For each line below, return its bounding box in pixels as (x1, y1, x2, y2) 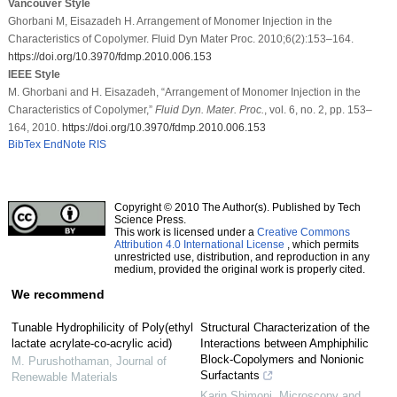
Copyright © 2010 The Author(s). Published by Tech (113, 200, 361, 214)
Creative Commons (256, 225, 350, 238)
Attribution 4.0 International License (113, 237, 284, 251)
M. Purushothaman (11, 354, 109, 368)
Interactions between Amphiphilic (200, 336, 369, 350)
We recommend (11, 286, 105, 301)
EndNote (43, 137, 86, 151)
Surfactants (200, 368, 260, 382)
